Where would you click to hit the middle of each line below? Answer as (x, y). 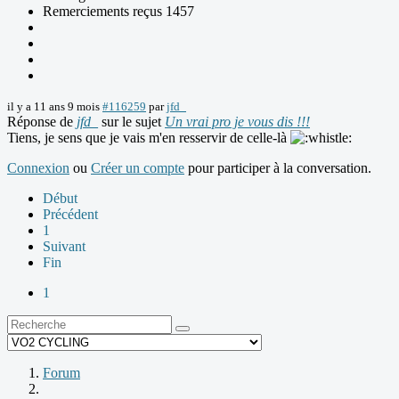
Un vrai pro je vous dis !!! (237, 121)
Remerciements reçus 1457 (118, 11)
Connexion (38, 167)
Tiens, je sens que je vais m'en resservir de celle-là (149, 137)
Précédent (70, 214)
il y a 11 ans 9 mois (53, 106)
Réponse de (42, 121)
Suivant (64, 246)
